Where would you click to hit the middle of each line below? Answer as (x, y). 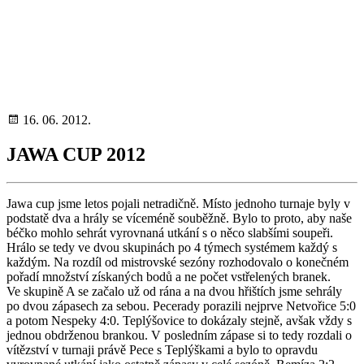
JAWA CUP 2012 (76, 154)
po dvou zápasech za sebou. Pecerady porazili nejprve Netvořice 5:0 (181, 305)
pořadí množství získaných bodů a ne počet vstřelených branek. (169, 276)
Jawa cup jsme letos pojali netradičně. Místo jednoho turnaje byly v (178, 203)
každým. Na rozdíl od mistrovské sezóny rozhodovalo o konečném (178, 262)
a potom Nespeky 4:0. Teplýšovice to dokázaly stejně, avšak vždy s (179, 320)
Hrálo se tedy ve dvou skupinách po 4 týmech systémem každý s (172, 247)
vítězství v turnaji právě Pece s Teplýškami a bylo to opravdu (162, 349)
